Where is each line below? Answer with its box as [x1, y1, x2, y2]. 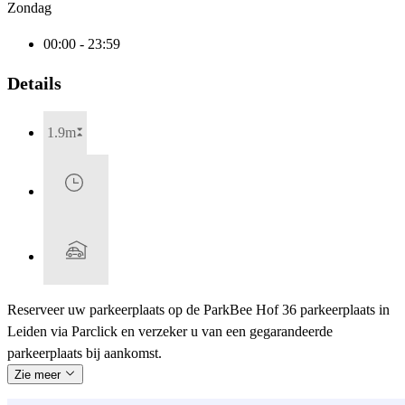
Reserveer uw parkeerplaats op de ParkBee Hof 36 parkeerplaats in [7, 301, 390, 317]
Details [7, 72, 61, 93]
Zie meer [14, 367, 64, 381]
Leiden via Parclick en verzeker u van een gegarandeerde [7, 323, 333, 339]
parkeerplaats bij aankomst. [7, 344, 162, 361]
